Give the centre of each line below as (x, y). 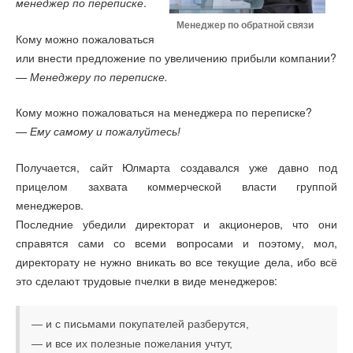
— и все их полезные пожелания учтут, (132, 344)
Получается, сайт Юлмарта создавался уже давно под (176, 167)
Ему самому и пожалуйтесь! (105, 132)
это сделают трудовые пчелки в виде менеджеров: (147, 280)
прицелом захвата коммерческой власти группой (176, 186)
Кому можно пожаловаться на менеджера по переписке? (164, 112)
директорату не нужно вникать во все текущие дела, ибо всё (176, 261)
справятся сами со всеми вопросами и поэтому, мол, (176, 242)
